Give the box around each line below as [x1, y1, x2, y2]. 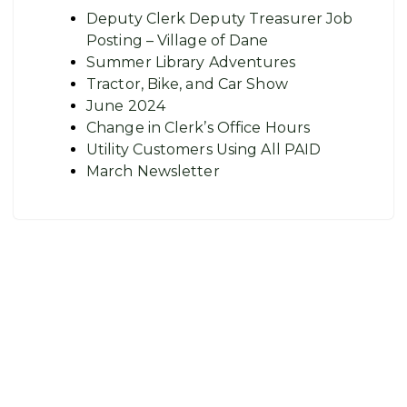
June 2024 [86, 97, 165, 114]
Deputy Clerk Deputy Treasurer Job [86, 10, 353, 27]
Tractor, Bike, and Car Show [86, 75, 288, 93]
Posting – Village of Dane [86, 32, 269, 49]
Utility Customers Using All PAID [86, 141, 322, 158]
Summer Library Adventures [86, 54, 296, 71]
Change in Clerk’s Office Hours [86, 119, 310, 136]
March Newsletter [86, 163, 220, 180]
